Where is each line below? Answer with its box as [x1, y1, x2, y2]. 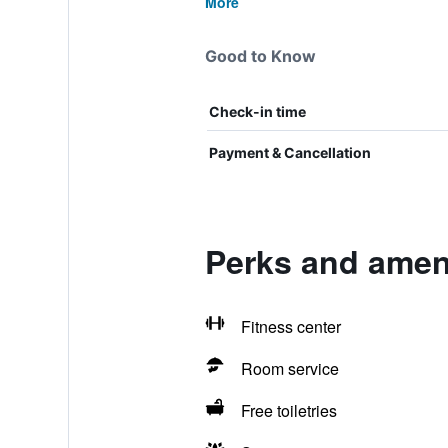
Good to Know [204, 46, 316, 66]
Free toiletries [240, 399, 337, 422]
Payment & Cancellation [208, 144, 371, 161]
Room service [240, 357, 339, 380]
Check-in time [208, 103, 306, 120]
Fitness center [240, 315, 341, 338]
